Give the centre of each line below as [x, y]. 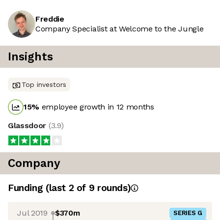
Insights [30, 57]
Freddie [50, 19]
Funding [27, 188]
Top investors [44, 85]
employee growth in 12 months [97, 107]
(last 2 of [67, 188]
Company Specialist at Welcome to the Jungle [120, 29]
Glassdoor [28, 126]
